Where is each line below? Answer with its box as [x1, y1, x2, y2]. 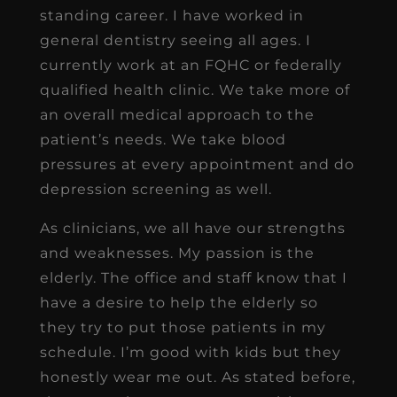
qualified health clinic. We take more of [39, 81, 350, 98]
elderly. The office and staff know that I [39, 269, 347, 286]
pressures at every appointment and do [39, 155, 354, 173]
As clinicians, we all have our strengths [39, 219, 346, 237]
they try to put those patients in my [39, 318, 326, 336]
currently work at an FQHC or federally [39, 56, 342, 74]
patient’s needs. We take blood [39, 130, 286, 148]
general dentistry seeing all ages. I [39, 31, 311, 49]
